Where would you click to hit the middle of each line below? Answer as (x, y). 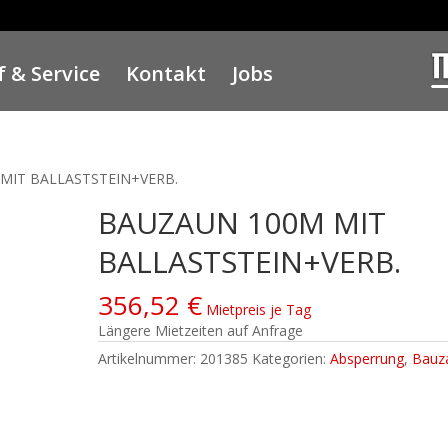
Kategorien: (291, 358)
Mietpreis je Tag (259, 309)
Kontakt (166, 73)
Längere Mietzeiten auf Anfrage (201, 330)
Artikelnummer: (149, 358)
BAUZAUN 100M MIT (242, 222)
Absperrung (367, 358)
